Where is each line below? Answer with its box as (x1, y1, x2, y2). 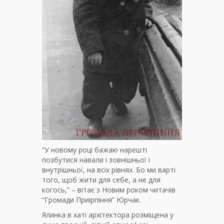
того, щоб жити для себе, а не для (42, 175, 160, 184)
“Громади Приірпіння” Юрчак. (42, 195, 141, 204)
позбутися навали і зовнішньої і (42, 155, 150, 164)
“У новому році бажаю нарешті (42, 145, 147, 154)
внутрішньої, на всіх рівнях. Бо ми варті (42, 165, 175, 174)
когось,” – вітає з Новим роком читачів (42, 185, 175, 194)
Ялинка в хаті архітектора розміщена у (42, 210, 173, 219)
